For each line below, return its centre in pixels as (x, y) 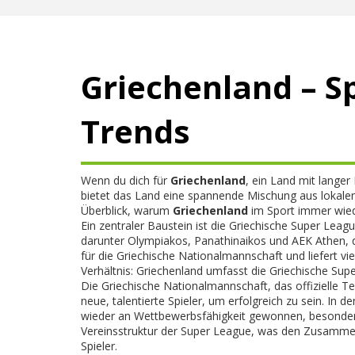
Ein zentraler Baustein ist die (155, 225)
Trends (136, 131)
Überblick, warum (127, 210)
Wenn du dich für (126, 180)
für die (99, 256)
